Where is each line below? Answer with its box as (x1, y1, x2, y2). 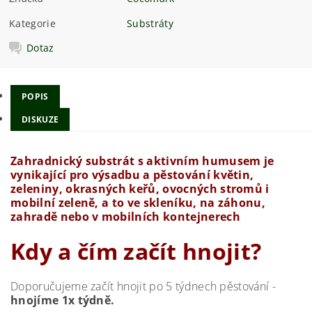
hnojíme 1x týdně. (10, 292, 115, 308)
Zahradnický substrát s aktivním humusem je (10, 153, 274, 169)
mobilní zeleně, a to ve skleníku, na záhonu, (10, 194, 266, 210)
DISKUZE (22, 113, 59, 125)
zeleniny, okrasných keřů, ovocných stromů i (10, 180, 270, 196)
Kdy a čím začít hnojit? (10, 235, 262, 266)
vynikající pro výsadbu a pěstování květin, (10, 166, 254, 182)
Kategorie (9, 17, 56, 31)
